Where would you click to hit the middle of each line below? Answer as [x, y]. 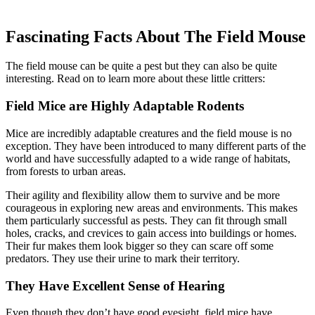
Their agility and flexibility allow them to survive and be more [143, 195]
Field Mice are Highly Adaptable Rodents [125, 106]
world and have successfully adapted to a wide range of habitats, [148, 158]
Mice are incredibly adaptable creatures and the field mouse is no [149, 133]
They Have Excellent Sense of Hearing [115, 285]
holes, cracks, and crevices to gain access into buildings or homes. [151, 233]
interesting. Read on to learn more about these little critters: [135, 79]
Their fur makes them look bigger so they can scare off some [140, 245]
